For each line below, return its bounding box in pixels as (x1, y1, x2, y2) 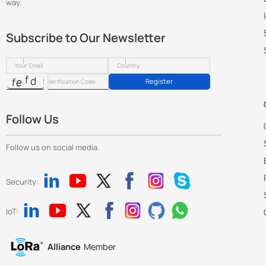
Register (145, 77, 173, 86)
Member (84, 241, 116, 253)
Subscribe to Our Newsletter (6, 29, 166, 46)
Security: (6, 176, 39, 187)
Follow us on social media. (6, 142, 99, 153)
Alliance (47, 241, 81, 253)
